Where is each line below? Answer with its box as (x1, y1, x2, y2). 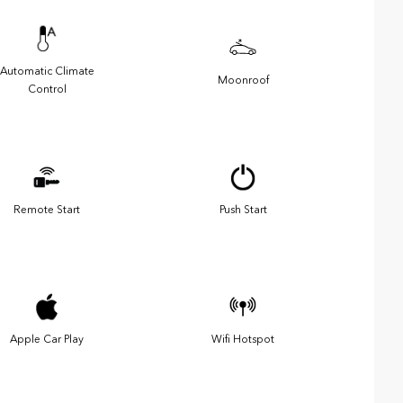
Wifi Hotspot (211, 332, 274, 345)
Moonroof (217, 73, 269, 86)
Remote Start (13, 202, 80, 216)
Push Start (219, 202, 267, 216)
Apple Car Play (10, 332, 84, 345)
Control (27, 82, 67, 95)
